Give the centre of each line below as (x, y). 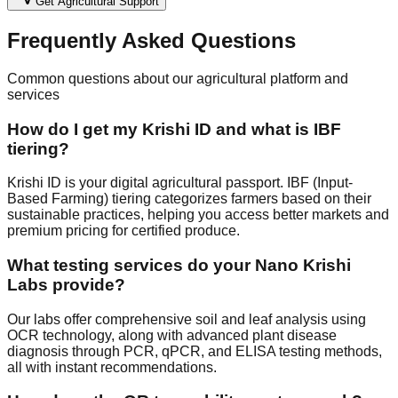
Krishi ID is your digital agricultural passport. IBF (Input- (180, 183)
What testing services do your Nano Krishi (179, 266)
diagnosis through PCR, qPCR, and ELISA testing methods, (195, 351)
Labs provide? (66, 285)
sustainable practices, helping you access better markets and (198, 215)
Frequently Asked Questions (151, 40)
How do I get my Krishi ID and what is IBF (174, 129)
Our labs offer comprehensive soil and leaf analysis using (187, 319)
